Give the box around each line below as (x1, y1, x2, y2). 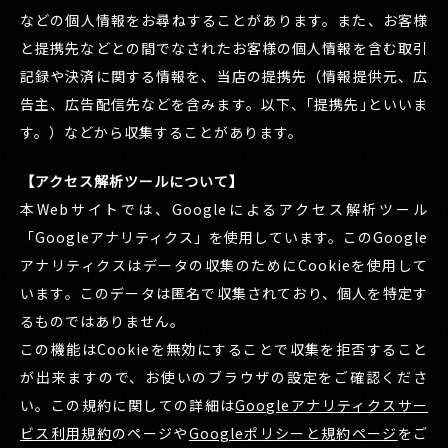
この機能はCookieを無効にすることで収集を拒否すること (20, 338, 428, 359)
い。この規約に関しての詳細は (20, 394, 236, 415)
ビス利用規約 (20, 422, 113, 443)
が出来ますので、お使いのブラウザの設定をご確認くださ (20, 366, 428, 387)
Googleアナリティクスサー (235, 394, 429, 415)
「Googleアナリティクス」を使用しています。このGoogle (20, 226, 428, 247)
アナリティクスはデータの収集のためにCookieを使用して (20, 254, 428, 275)
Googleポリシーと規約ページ (188, 422, 398, 443)
